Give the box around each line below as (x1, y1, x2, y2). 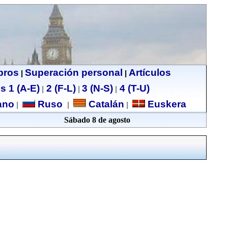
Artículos (128, 67, 171, 78)
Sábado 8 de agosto (64, 116, 130, 124)
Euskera (145, 99, 186, 109)
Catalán (85, 99, 124, 109)
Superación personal (24, 67, 123, 78)
